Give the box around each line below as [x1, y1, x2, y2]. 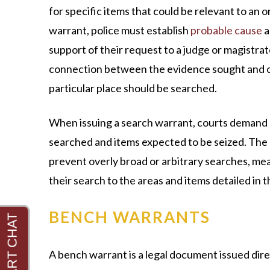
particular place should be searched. [48, 81, 217, 95]
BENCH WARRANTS [48, 207, 210, 227]
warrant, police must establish [48, 23, 190, 37]
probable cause [190, 23, 262, 37]
